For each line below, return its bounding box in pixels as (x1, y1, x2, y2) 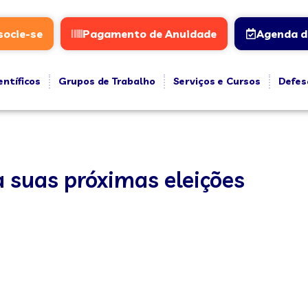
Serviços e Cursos (173, 75, 261, 87)
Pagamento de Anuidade (82, 27, 217, 41)
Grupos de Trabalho (58, 75, 155, 87)
